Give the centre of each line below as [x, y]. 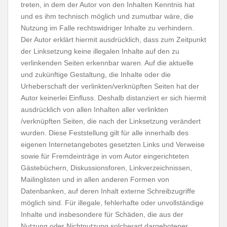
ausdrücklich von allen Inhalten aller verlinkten [94, 109]
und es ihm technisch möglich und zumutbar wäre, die [107, 16]
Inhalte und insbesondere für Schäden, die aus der [102, 214]
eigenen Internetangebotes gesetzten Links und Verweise [113, 144]
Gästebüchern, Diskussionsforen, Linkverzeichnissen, [106, 168]
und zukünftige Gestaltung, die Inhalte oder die [96, 74]
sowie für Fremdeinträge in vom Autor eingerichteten [105, 156]
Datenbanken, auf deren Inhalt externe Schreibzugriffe [108, 191]
